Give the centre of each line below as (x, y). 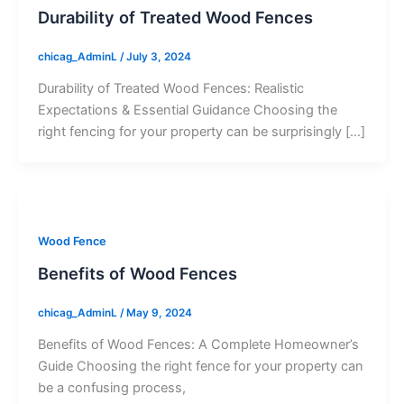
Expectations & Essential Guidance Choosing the (187, 110)
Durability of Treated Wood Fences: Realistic (170, 89)
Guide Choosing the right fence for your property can (200, 366)
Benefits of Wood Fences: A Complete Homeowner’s (198, 344)
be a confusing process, (111, 387)
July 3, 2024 (158, 57)
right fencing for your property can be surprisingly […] (201, 132)
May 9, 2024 (159, 312)
